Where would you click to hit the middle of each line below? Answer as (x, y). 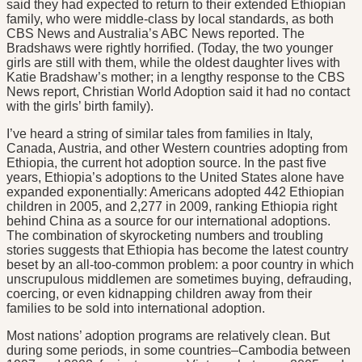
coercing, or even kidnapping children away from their (159, 294)
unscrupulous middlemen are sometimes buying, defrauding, (179, 280)
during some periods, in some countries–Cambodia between (179, 351)
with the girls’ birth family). (80, 107)
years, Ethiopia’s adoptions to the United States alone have (175, 178)
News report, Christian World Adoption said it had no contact (178, 92)
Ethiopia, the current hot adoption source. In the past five (166, 163)
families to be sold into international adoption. (136, 309)
